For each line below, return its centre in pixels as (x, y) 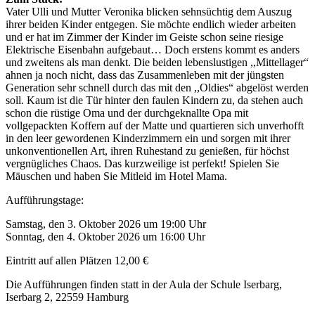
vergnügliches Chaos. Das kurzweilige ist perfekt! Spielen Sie (142, 164)
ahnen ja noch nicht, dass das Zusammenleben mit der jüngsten (145, 75)
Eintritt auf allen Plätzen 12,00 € (78, 261)
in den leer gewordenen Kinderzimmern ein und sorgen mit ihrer (148, 139)
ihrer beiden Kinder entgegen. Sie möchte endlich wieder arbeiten (151, 25)
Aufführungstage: (45, 200)
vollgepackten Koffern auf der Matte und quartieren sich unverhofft (155, 126)
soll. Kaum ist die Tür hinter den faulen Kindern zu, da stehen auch (154, 101)
